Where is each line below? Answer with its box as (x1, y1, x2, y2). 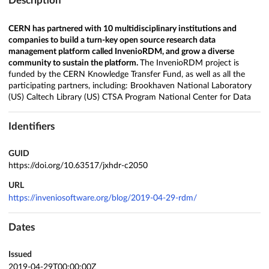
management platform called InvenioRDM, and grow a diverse (8, 47, 234, 56)
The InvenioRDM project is (140, 59, 239, 68)
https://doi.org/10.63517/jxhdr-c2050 (8, 162, 148, 171)
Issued (8, 250, 32, 259)
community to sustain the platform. (8, 59, 140, 68)
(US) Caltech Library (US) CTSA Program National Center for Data (8, 93, 251, 102)
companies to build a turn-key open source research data (8, 36, 216, 45)
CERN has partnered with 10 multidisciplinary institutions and (8, 25, 237, 34)
